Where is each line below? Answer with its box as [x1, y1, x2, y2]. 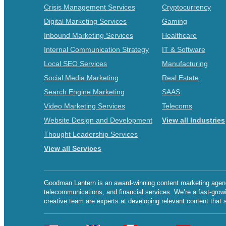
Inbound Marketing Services [44, 31, 133, 39]
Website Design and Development [44, 116, 152, 124]
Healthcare [162, 31, 197, 39]
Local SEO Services [44, 60, 107, 68]
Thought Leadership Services [44, 130, 138, 138]
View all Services [44, 144, 101, 152]
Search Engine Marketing [44, 88, 125, 96]
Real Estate [162, 74, 199, 82]
